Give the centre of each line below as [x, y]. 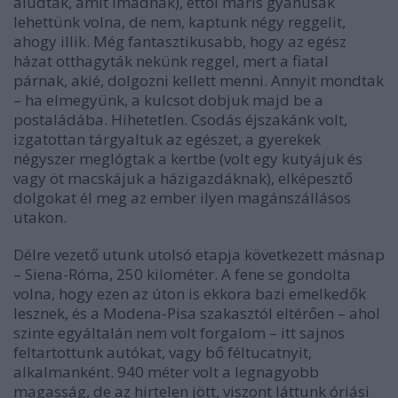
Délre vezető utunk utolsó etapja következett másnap [199, 254]
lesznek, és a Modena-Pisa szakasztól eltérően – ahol [197, 313]
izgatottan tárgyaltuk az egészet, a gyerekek [167, 139]
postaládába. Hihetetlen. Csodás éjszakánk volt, [180, 119]
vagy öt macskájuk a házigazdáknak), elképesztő [183, 178]
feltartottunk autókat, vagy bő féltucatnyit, [163, 352]
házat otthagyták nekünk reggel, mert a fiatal [171, 60]
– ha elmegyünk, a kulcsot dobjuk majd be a [168, 99]
